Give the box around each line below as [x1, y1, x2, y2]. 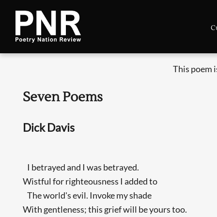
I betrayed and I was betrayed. [23, 161, 139, 172]
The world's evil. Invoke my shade [23, 189, 152, 201]
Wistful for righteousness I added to [23, 175, 158, 186]
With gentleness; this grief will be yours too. [23, 203, 187, 215]
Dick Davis [23, 121, 75, 135]
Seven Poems [23, 89, 103, 106]
